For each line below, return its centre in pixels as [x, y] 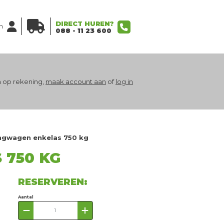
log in [124, 81]
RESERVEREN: [53, 182]
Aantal [26, 197]
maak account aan [76, 81]
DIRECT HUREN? [85, 23]
